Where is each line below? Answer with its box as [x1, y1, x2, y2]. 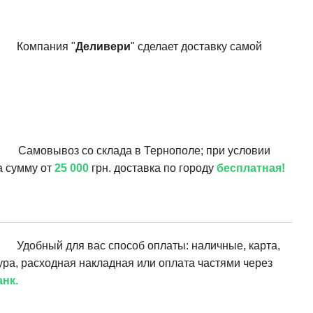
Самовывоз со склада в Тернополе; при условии [18, 145, 271, 157]
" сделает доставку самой [131, 40, 263, 52]
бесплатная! [217, 162, 286, 175]
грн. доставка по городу [89, 162, 217, 175]
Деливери [75, 40, 131, 52]
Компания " [17, 40, 76, 52]
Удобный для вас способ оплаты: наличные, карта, [17, 240, 281, 252]
